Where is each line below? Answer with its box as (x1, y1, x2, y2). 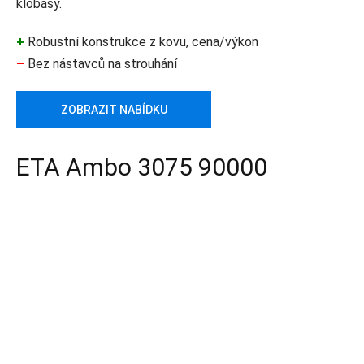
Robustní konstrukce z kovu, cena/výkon (24, 34, 258, 50)
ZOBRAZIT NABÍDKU (60, 103, 167, 117)
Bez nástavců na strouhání (24, 56, 177, 72)
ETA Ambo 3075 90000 (16, 153, 267, 182)
